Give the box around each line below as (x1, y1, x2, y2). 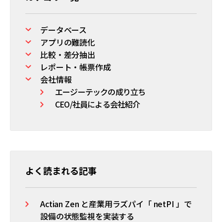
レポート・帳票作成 (40, 61, 111, 73)
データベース (40, 24, 87, 36)
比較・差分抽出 (40, 49, 95, 60)
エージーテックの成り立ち (55, 86, 146, 98)
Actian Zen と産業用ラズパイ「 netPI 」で (40, 198, 192, 210)
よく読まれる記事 (25, 164, 97, 177)
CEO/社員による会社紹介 (55, 98, 140, 110)
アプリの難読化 (40, 36, 95, 48)
